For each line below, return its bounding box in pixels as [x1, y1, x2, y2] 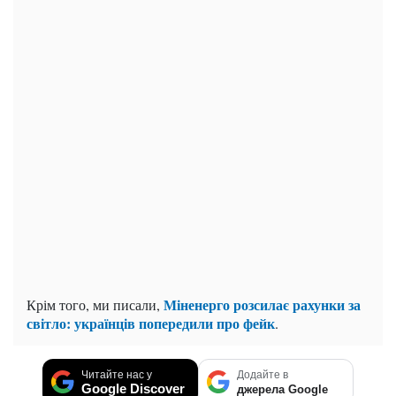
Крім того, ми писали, [27, 294, 164, 314]
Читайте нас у [81, 368, 152, 381]
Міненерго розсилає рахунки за [164, 293, 361, 315]
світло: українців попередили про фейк [27, 312, 275, 333]
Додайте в [237, 368, 288, 381]
